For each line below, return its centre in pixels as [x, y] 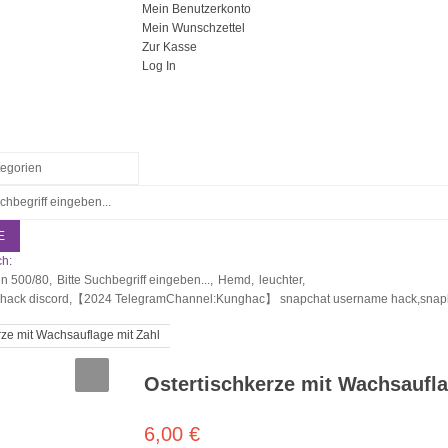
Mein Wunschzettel [193, 28]
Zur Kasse [169, 47]
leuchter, [281, 280]
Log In [158, 66]
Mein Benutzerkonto [196, 9]
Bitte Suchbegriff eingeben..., [134, 280]
